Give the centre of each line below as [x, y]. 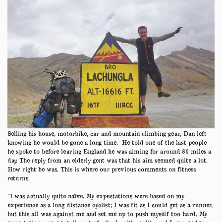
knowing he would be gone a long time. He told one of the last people [107, 142]
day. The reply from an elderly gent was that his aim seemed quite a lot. [108, 160]
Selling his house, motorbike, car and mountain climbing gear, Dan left [107, 133]
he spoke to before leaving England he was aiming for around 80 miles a [109, 151]
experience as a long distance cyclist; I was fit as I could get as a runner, [110, 204]
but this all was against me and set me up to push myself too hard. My [107, 213]
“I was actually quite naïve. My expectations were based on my [96, 195]
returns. [19, 178]
